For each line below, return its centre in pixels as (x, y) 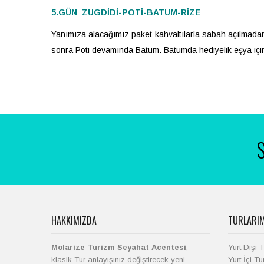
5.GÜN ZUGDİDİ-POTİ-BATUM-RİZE (126, 12)
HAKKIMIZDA (74, 220)
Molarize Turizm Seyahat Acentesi (119, 247)
